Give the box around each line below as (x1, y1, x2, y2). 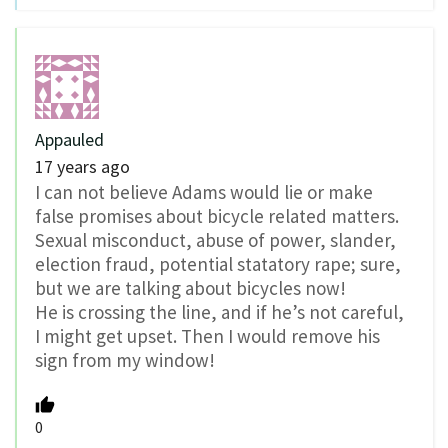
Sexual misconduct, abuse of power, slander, (35, 228, 396, 253)
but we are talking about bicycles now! (35, 276, 346, 301)
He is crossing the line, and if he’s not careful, (35, 300, 404, 325)
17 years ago (35, 155, 130, 179)
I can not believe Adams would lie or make (35, 180, 373, 205)
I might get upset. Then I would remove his (35, 324, 380, 349)
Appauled (35, 128, 104, 152)
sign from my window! (35, 348, 215, 373)
